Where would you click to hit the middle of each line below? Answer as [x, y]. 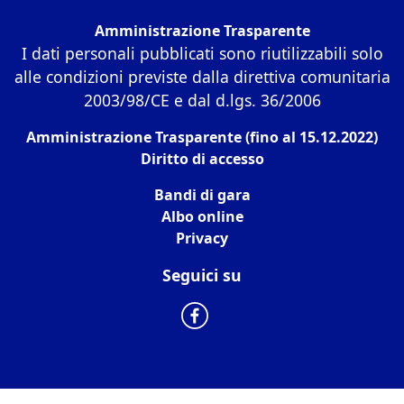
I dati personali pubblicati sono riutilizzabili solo [202, 54]
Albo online [202, 217]
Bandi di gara [202, 195]
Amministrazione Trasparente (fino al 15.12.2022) [202, 138]
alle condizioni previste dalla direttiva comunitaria [202, 77]
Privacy [202, 239]
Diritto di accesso [202, 159]
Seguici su [202, 275]
